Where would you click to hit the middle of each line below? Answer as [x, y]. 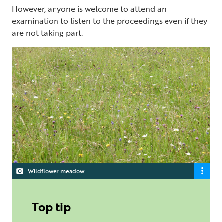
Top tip [51, 206]
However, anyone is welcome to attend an [89, 9]
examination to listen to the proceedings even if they [110, 21]
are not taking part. [48, 33]
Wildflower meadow [56, 171]
